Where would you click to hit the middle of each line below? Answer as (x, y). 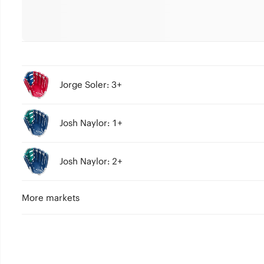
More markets (50, 198)
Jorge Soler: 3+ (90, 85)
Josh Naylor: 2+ (91, 161)
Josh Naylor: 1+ (91, 123)
